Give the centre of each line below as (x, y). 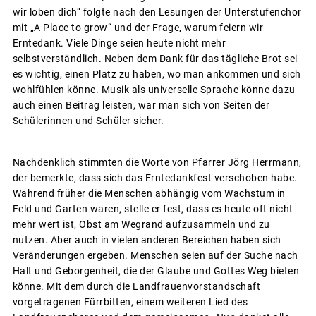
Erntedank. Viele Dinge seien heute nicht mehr (119, 43)
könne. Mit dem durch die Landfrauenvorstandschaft (136, 286)
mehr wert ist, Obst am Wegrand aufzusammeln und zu (141, 224)
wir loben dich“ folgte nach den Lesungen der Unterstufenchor (157, 12)
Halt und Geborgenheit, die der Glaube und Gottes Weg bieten (156, 271)
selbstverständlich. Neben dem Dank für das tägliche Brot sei (155, 58)
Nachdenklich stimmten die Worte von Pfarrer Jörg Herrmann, (157, 162)
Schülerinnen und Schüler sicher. (88, 120)
